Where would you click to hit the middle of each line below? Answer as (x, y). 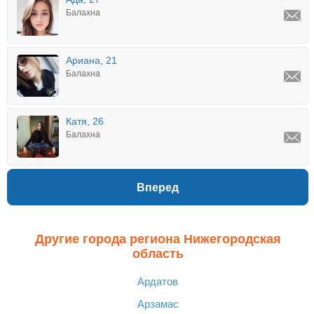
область (158, 254)
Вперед (158, 187)
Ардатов (158, 281)
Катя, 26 (85, 121)
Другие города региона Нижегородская (158, 239)
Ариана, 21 (91, 60)
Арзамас (158, 304)
